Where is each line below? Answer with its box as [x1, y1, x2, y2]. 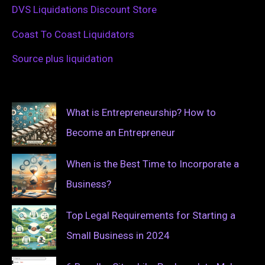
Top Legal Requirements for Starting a [66, 209, 235, 222]
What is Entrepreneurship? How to [66, 106, 216, 119]
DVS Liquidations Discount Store [12, 4, 157, 16]
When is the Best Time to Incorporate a [66, 158, 239, 170]
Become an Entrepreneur [66, 127, 175, 139]
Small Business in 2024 [66, 230, 170, 242]
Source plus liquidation [12, 52, 113, 64]
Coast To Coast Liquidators [12, 28, 134, 40]
